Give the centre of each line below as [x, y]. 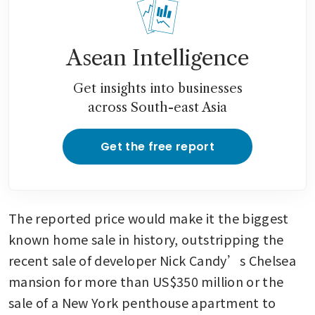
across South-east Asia [157, 107]
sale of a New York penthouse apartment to [142, 302]
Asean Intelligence [157, 58]
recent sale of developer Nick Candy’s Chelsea [153, 260]
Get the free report [157, 146]
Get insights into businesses [157, 88]
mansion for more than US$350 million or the [146, 281]
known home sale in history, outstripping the [146, 239]
